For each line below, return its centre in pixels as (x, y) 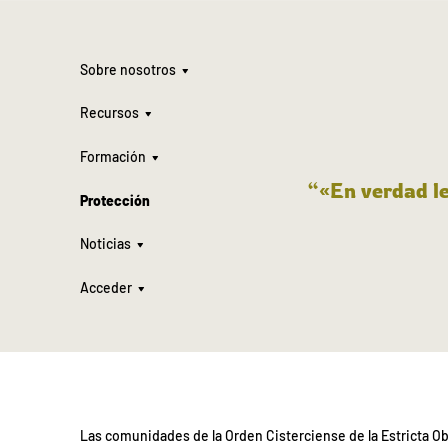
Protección (115, 200)
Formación (113, 156)
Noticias (105, 244)
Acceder (106, 287)
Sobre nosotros (128, 69)
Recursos (109, 113)
